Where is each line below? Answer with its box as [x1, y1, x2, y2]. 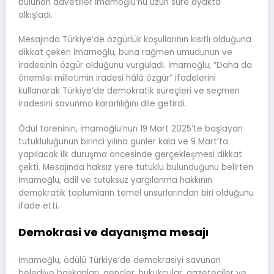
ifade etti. [18, 199, 59, 212]
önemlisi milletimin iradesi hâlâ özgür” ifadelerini [18, 72, 216, 84]
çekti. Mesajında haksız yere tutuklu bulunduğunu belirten [18, 161, 253, 173]
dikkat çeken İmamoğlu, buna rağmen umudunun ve [18, 46, 232, 59]
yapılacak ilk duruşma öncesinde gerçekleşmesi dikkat [18, 148, 242, 160]
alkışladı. [18, 9, 53, 21]
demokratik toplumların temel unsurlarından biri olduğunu [18, 187, 254, 199]
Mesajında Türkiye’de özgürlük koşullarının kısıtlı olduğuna [18, 34, 251, 46]
